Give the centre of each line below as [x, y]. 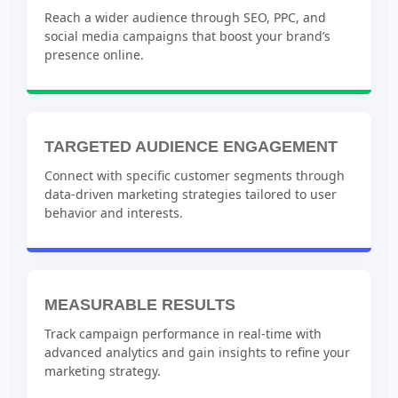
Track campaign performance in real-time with [183, 334]
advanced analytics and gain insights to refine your [197, 353]
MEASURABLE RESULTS [140, 305]
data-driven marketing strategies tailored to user [191, 194]
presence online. [94, 54]
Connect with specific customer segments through [195, 175]
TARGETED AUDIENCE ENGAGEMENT [191, 146]
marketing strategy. [103, 371]
